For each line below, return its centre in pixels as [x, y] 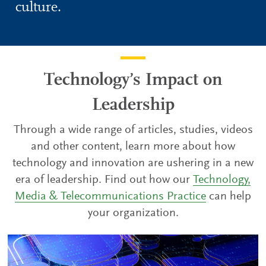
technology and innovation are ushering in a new [133, 163]
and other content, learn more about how [133, 147]
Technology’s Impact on [133, 81]
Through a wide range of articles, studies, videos [133, 130]
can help [229, 197]
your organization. [133, 213]
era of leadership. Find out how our [104, 180]
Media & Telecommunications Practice [110, 197]
